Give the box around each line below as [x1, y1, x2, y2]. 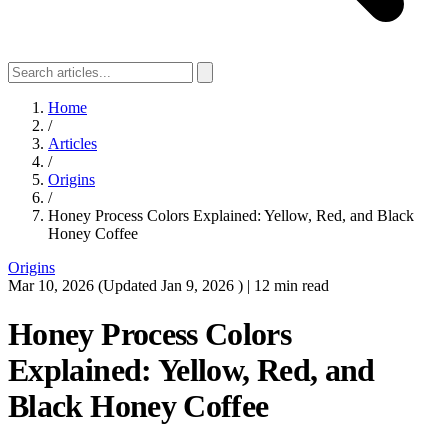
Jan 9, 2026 [161, 277, 238, 294]
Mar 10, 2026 [8, 277, 98, 294]
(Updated [98, 277, 161, 294]
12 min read [254, 277, 329, 294]
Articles [48, 135, 97, 152]
